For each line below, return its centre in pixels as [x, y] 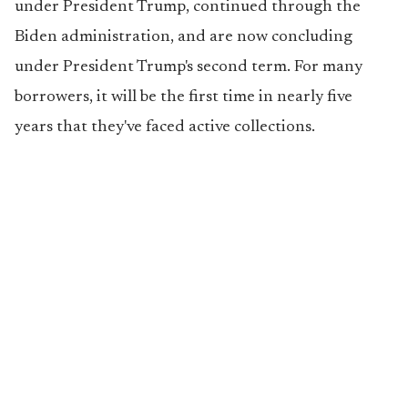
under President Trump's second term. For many [189, 67]
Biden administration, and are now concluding [184, 37]
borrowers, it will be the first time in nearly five [184, 97]
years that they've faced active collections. [165, 127]
